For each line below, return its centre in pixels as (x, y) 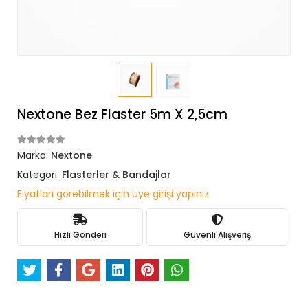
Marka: (34, 155)
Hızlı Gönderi (80, 234)
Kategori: (40, 175)
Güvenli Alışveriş (217, 234)
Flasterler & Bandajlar (117, 175)
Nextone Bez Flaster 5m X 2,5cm (122, 114)
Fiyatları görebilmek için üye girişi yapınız (113, 194)
